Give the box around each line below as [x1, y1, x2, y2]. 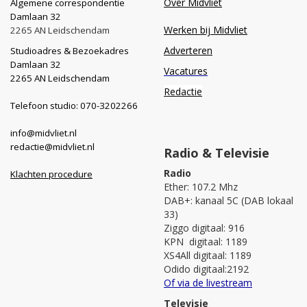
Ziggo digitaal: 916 [164, 221, 245, 234]
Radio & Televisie [164, 144, 269, 161]
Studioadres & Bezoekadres [10, 44, 129, 57]
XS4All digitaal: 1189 [164, 248, 251, 262]
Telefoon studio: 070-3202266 [10, 99, 138, 112]
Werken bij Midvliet [164, 23, 247, 36]
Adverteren [164, 43, 212, 57]
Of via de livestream [164, 275, 252, 289]
